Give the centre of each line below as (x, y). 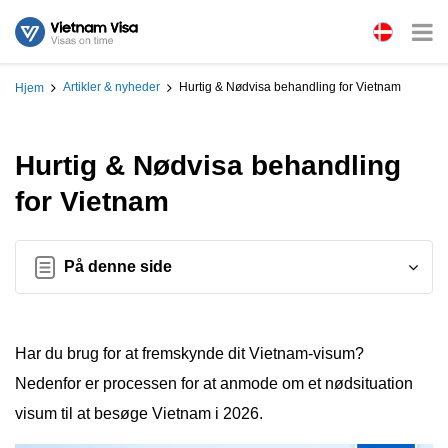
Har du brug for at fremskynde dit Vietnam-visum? (189, 353)
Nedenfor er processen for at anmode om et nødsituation (214, 383)
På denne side (118, 266)
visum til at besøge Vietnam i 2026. (139, 413)
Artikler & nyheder (111, 87)
